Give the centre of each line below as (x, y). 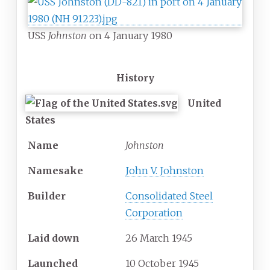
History (135, 78)
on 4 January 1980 (130, 36)
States (40, 120)
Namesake (55, 171)
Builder (47, 196)
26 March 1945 (159, 238)
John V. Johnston (165, 171)
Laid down (54, 238)
